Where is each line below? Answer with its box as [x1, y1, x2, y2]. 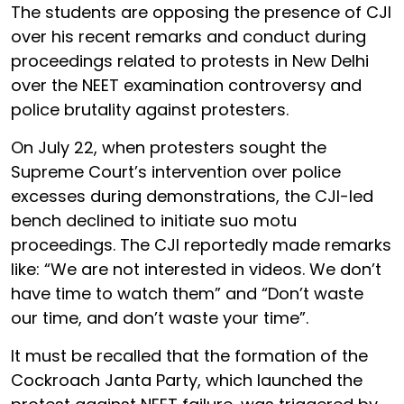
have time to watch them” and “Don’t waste [11, 281, 363, 305]
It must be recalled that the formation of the [11, 344, 368, 367]
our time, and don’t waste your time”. [11, 306, 308, 329]
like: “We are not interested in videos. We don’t [11, 257, 381, 280]
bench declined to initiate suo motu [11, 208, 297, 232]
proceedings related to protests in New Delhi [11, 49, 369, 72]
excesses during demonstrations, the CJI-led [11, 184, 373, 207]
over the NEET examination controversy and [11, 73, 362, 96]
